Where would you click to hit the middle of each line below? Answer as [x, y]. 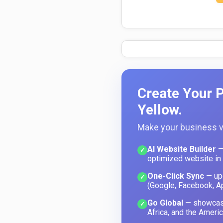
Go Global [165, 203]
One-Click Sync [176, 176]
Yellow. [160, 110]
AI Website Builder [182, 149]
